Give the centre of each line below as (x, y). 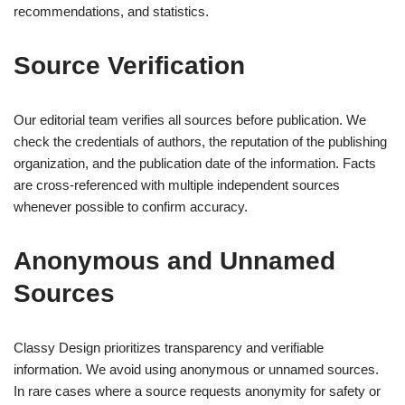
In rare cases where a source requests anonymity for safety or (197, 391)
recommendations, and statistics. (111, 12)
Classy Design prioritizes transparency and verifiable (169, 348)
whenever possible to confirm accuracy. (131, 207)
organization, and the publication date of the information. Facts (195, 164)
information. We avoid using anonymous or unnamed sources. (196, 370)
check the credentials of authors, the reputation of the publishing (200, 142)
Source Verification (129, 66)
